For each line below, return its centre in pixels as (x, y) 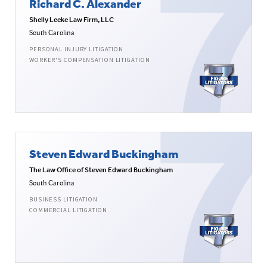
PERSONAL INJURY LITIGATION (77, 49)
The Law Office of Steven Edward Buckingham (101, 170)
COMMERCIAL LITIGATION (68, 210)
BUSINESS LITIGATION (63, 200)
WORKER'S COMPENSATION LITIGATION (90, 60)
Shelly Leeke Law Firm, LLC (72, 20)
